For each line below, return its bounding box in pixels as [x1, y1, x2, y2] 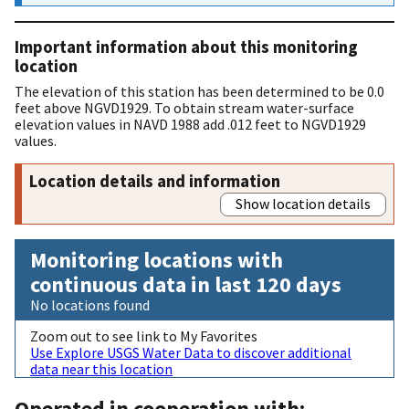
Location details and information [29, 170, 280, 192]
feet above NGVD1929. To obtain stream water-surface [15, 98, 354, 117]
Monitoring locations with [30, 245, 283, 274]
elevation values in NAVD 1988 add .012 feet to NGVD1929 [15, 114, 366, 133]
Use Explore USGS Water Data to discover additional [30, 342, 351, 362]
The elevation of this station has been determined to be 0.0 [15, 81, 384, 100]
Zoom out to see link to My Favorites [30, 326, 257, 345]
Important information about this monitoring [15, 36, 358, 58]
